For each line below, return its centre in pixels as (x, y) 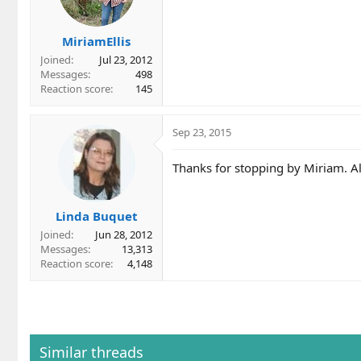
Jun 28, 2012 (124, 235)
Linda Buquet (96, 216)
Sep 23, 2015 (202, 132)
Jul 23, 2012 (126, 59)
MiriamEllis (96, 41)
